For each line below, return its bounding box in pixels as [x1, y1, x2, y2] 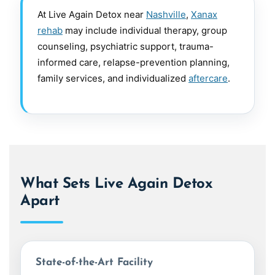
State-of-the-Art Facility [36, 257, 153, 268]
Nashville [146, 9, 186, 21]
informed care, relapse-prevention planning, [37, 56, 230, 69]
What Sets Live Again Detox [20, 177, 213, 192]
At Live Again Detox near [37, 9, 146, 21]
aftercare [188, 72, 228, 85]
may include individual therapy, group [63, 25, 227, 37]
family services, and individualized [37, 72, 188, 85]
